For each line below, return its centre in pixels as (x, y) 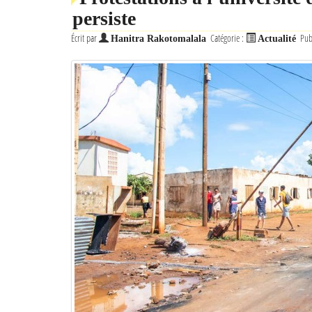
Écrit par (85, 38)
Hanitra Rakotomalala (158, 39)
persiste (104, 18)
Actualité (277, 39)
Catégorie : (228, 38)
